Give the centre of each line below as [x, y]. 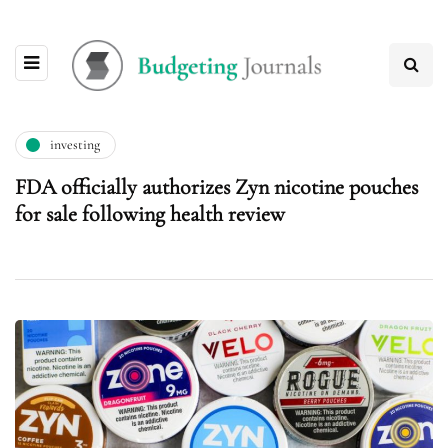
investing [75, 145]
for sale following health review [150, 213]
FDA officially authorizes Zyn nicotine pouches [216, 186]
